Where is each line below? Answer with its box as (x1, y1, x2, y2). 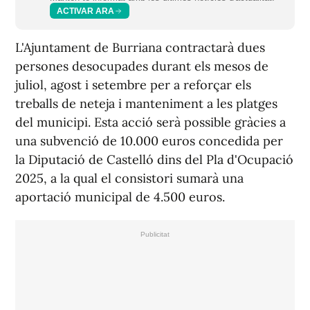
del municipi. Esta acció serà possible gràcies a (15, 114, 286, 131)
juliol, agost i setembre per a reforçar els (15, 77, 251, 93)
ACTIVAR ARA (57, 6, 114, 16)
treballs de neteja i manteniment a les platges (15, 95, 277, 112)
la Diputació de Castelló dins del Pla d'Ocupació (15, 152, 293, 168)
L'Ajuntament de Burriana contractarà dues (15, 39, 265, 56)
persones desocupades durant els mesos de (15, 58, 268, 75)
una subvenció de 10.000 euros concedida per (15, 133, 283, 149)
